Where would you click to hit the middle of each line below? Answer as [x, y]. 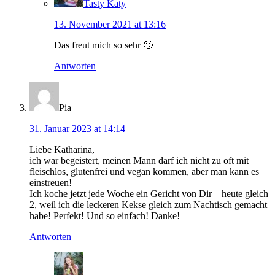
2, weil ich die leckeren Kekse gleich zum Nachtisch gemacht [148, 205]
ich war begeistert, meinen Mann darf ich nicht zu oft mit [139, 161]
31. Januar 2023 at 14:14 [77, 129]
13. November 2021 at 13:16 [110, 25]
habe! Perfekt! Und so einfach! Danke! [105, 216]
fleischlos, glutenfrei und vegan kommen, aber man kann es [144, 172]
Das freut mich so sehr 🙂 [103, 45]
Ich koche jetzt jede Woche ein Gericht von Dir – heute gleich [149, 194]
